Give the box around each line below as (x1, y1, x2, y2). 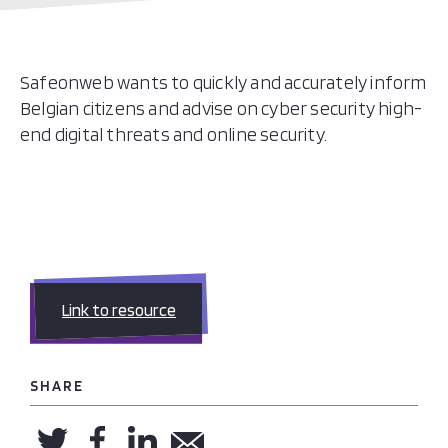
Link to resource (62, 300, 176, 320)
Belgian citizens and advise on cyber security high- (20, 97, 423, 120)
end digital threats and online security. (20, 123, 328, 146)
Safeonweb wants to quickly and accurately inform (20, 71, 427, 94)
